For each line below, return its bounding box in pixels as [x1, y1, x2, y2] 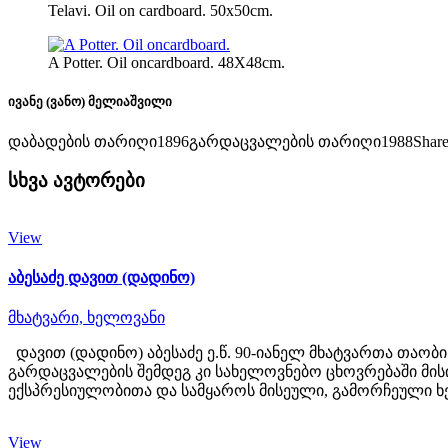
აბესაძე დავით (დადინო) [8, 269, 195, 287]
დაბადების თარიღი [8, 133, 157, 151]
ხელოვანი [87, 309, 165, 327]
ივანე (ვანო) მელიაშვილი [8, 94, 172, 110]
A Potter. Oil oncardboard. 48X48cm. [48, 54, 285, 71]
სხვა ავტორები [8, 170, 145, 192]
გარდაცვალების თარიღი [189, 133, 381, 151]
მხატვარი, [8, 309, 87, 327]
